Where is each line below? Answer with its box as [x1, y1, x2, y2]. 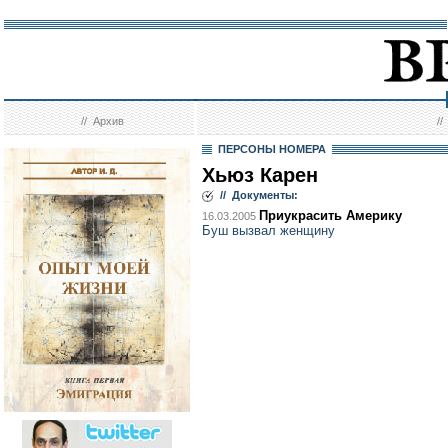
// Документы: [214, 189, 298, 201]
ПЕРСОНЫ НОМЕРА [212, 143, 332, 155]
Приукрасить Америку [259, 208, 402, 223]
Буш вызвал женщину [202, 223, 335, 238]
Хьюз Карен [202, 164, 318, 186]
